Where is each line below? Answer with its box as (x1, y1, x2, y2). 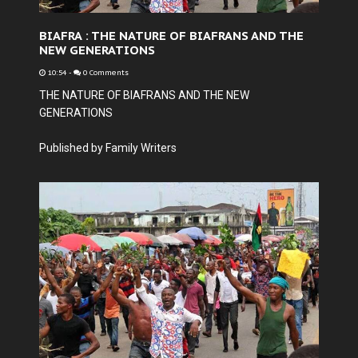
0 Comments (81, 68, 129, 78)
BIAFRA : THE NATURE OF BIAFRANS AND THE (39, 28, 304, 43)
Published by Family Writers (39, 141, 177, 154)
